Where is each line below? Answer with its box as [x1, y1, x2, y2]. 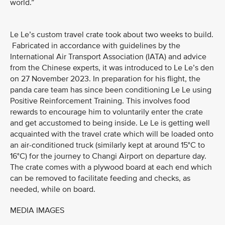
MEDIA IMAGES [10, 205, 64, 215]
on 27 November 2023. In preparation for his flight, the [10, 74, 200, 84]
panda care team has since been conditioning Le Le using [10, 85, 211, 95]
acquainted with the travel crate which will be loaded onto [10, 129, 213, 139]
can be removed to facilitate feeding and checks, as [10, 173, 190, 183]
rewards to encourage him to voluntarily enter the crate [10, 107, 203, 117]
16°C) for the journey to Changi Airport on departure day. [10, 151, 206, 161]
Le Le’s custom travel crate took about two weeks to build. [10, 30, 213, 40]
